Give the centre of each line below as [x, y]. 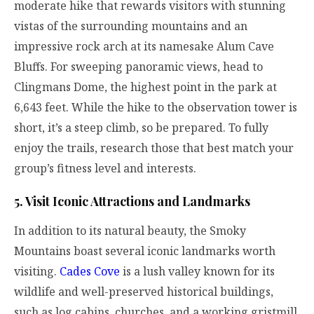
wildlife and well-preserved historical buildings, [144, 291]
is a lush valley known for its [197, 271]
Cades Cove [90, 271]
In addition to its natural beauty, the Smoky [130, 230]
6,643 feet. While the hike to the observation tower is [156, 108]
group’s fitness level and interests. [105, 169]
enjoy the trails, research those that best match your [154, 148]
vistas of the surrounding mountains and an [131, 26]
